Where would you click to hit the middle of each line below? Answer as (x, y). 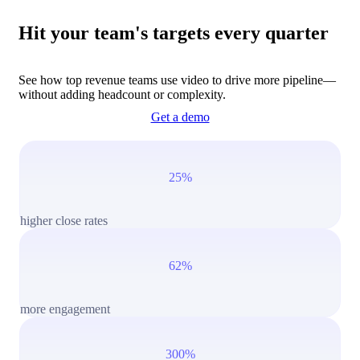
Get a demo (180, 117)
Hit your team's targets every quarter (174, 33)
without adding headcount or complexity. (122, 94)
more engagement (65, 309)
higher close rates (64, 221)
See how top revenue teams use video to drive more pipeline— (177, 80)
